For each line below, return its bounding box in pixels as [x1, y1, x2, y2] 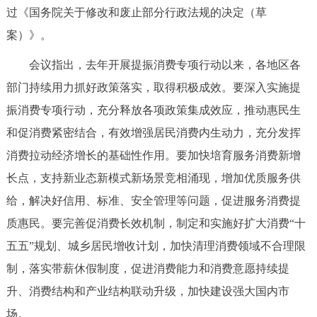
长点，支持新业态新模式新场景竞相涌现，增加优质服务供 [6, 172, 301, 185]
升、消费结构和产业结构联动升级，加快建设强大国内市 [6, 285, 289, 298]
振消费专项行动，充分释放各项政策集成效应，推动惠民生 [6, 104, 301, 117]
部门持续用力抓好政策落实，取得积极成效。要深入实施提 [6, 81, 301, 94]
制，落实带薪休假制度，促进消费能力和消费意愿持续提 [6, 263, 289, 275]
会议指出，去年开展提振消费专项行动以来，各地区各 [6, 59, 301, 71]
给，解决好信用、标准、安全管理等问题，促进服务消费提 [6, 195, 301, 207]
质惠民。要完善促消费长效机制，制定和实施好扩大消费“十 [6, 217, 306, 230]
